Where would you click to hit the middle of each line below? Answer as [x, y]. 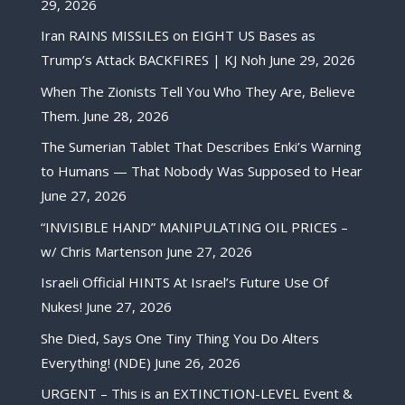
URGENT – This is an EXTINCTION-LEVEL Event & [196, 394]
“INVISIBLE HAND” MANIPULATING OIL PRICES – [194, 226]
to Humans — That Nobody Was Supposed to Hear [201, 171]
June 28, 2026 [126, 115]
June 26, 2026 [197, 362]
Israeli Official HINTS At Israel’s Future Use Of [184, 283]
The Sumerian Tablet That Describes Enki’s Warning [201, 147]
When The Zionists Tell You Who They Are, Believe [198, 91]
